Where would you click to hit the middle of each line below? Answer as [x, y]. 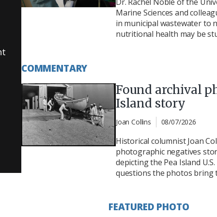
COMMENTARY [54, 69]
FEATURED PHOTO [149, 207]
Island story [151, 104]
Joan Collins [133, 122]
